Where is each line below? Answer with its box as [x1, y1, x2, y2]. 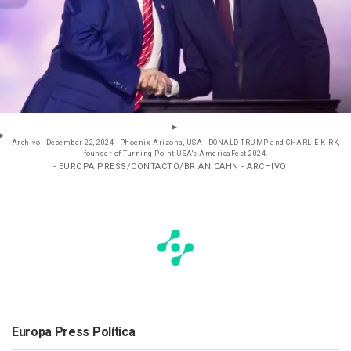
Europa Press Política [12, 323, 136, 342]
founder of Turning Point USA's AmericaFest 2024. [83, 149, 268, 160]
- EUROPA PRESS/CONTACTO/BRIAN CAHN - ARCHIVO [52, 160, 287, 174]
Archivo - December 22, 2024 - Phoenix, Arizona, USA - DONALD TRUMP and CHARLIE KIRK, [11, 138, 340, 149]
